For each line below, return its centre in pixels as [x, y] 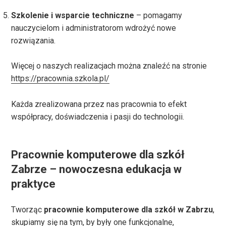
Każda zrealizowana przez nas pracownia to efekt [99, 104]
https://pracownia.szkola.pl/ [61, 79]
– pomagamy [158, 15]
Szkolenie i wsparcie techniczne [73, 15]
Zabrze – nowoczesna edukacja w [97, 169]
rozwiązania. [34, 40]
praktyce [34, 184]
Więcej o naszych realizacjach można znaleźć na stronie [109, 66]
